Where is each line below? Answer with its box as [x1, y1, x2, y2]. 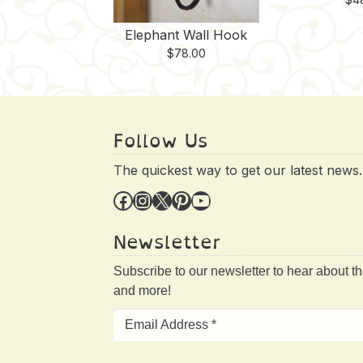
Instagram [132, 187, 151, 211]
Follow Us [113, 125, 209, 157]
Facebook [113, 187, 124, 211]
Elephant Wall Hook [125, 27, 248, 44]
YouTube [190, 187, 203, 211]
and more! [113, 284, 172, 297]
